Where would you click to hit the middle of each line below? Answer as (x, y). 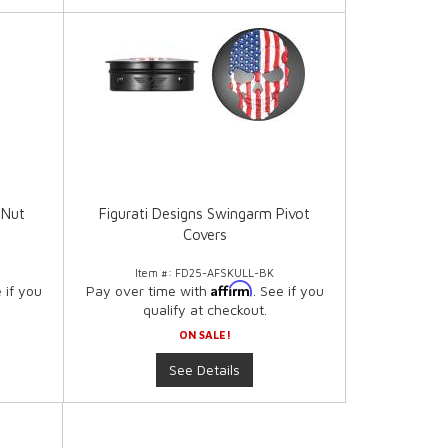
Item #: (155, 273)
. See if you (288, 291)
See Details (205, 370)
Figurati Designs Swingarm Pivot (205, 214)
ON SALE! (204, 335)
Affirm (231, 289)
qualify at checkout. (204, 310)
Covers (204, 235)
